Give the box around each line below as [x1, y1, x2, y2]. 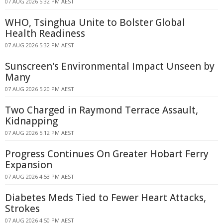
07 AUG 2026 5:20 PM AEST [5, 85, 74, 93]
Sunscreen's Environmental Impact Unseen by [5, 60, 215, 73]
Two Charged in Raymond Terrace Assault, [5, 104, 198, 116]
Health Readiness [5, 27, 85, 40]
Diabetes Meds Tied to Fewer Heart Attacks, [5, 191, 206, 204]
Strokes [5, 202, 40, 215]
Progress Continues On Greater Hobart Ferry [5, 147, 209, 160]
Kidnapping [5, 114, 58, 127]
